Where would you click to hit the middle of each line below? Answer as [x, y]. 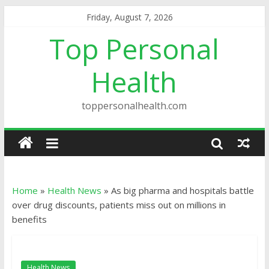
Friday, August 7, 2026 [130, 17]
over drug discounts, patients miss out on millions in [119, 205]
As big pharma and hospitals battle [182, 190]
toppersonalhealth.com [134, 106]
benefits [29, 219]
